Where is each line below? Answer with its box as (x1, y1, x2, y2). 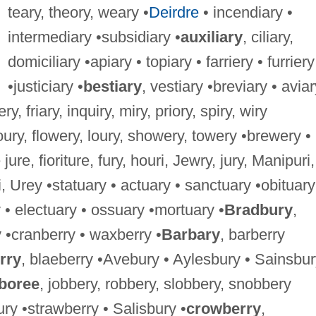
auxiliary (180, 28, 243, 46)
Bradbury (224, 200, 293, 219)
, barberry (219, 225, 285, 243)
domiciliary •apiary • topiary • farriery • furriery (7, 52, 315, 71)
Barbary (161, 225, 220, 243)
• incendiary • (198, 3, 293, 21)
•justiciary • (7, 77, 83, 95)
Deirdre (148, 3, 199, 21)
